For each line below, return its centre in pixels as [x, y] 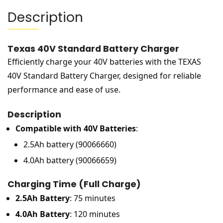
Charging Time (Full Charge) [74, 184]
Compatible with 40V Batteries [76, 129]
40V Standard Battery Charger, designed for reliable [104, 76]
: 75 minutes [93, 198]
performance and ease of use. [64, 90]
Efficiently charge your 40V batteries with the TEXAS [104, 62]
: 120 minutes [95, 214]
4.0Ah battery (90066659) [70, 161]
